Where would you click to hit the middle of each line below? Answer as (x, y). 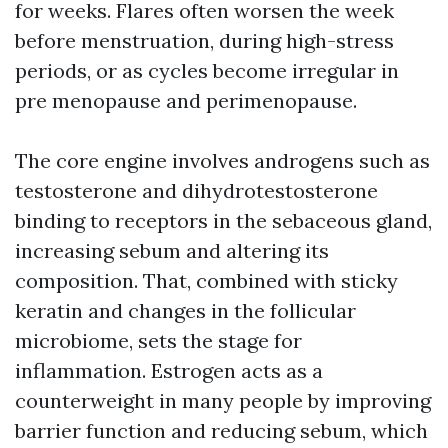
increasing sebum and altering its (172, 251)
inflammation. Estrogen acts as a (169, 371)
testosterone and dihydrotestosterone (196, 191)
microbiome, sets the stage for (158, 341)
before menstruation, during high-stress (204, 41)
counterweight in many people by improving (223, 401)
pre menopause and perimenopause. (186, 101)
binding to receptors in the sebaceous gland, (223, 221)
